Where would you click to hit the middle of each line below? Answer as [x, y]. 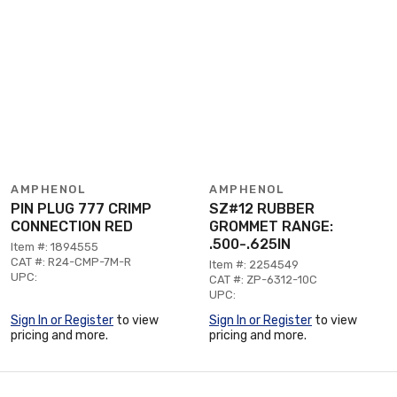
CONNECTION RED [72, 226]
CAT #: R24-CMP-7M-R [71, 262]
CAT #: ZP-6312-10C [263, 280]
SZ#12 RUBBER [262, 209]
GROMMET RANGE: [271, 226]
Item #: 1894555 [54, 247]
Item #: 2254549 [254, 265]
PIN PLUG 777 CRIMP [81, 209]
